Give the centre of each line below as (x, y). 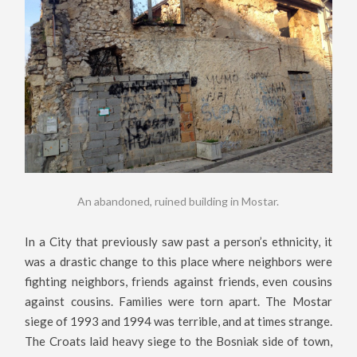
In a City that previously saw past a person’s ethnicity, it (178, 242)
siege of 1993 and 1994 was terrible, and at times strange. (178, 322)
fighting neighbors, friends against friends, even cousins (178, 282)
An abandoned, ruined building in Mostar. (178, 202)
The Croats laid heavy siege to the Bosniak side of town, (178, 341)
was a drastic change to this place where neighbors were (178, 262)
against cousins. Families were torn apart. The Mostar (178, 302)
